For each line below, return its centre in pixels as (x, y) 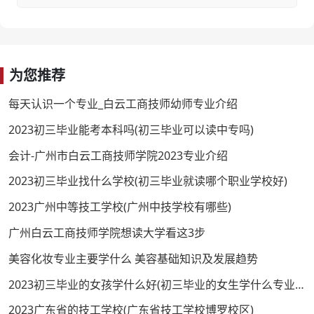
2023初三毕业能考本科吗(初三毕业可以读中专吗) (131, 129)
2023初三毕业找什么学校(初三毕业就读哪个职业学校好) (148, 181)
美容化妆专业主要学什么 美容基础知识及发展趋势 (133, 258)
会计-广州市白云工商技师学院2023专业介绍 (118, 155)
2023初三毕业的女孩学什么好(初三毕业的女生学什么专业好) (300, 284)
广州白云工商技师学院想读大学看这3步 (107, 233)
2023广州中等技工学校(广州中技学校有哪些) (120, 207)
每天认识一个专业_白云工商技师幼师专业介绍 (123, 104)
